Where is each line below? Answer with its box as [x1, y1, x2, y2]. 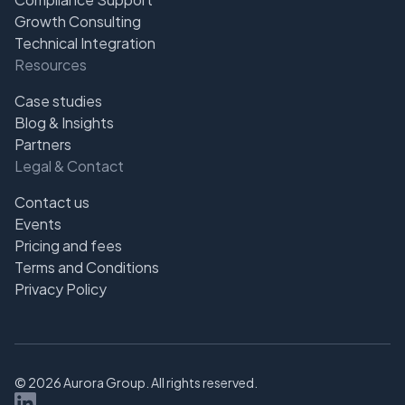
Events [14, 213, 61, 233]
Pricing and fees [14, 235, 122, 255]
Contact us [14, 192, 89, 212]
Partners [14, 134, 71, 154]
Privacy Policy [14, 278, 107, 298]
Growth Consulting [14, 11, 141, 31]
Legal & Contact [14, 155, 124, 175]
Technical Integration [14, 33, 155, 52]
